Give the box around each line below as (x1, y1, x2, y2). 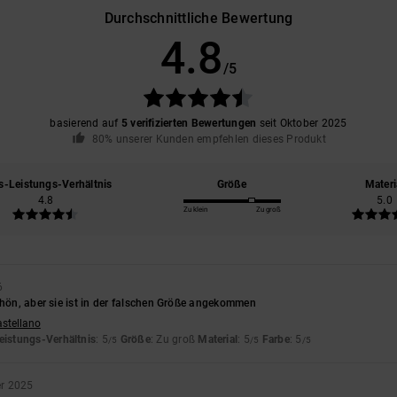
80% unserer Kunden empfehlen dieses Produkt (91, 132, 326, 145)
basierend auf (50, 116, 121, 129)
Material (198, 333, 238, 346)
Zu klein (183, 206, 207, 214)
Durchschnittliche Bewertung (104, 9, 293, 27)
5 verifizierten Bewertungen (121, 116, 257, 129)
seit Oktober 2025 (256, 116, 347, 129)
